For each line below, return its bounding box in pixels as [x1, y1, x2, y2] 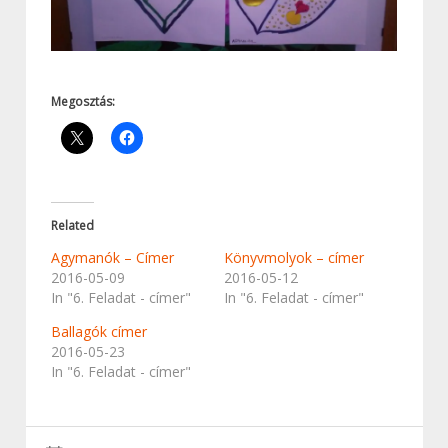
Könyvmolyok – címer [224, 247, 364, 267]
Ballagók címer [51, 321, 147, 341]
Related [51, 216, 94, 234]
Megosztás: [51, 92, 115, 110]
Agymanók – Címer [51, 247, 174, 267]
